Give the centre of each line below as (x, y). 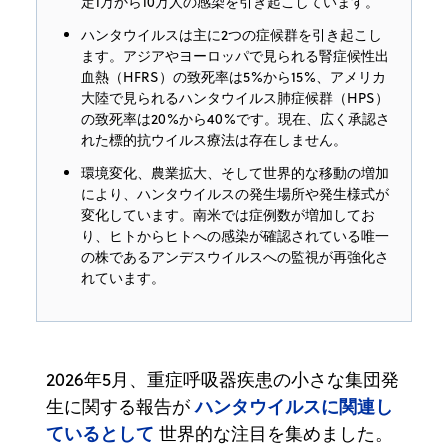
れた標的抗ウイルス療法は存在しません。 (214, 139)
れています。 (123, 277)
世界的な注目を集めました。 (273, 433)
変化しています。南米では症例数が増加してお (228, 214)
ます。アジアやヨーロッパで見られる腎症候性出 (235, 55)
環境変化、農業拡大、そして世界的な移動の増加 (235, 172)
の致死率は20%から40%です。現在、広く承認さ (235, 118)
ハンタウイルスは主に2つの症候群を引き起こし (231, 34)
